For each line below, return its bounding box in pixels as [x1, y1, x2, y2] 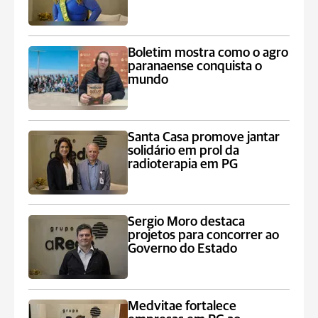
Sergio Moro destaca [128, 215, 246, 229]
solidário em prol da [128, 144, 240, 158]
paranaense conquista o [128, 60, 263, 73]
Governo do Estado [128, 242, 238, 256]
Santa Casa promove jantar [128, 131, 280, 144]
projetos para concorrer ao [128, 229, 280, 242]
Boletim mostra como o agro [128, 46, 289, 60]
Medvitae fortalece [128, 300, 237, 313]
